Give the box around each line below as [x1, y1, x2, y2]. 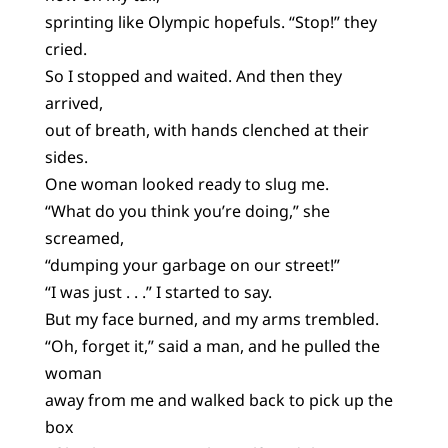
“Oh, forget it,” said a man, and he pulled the [44, 334, 380, 357]
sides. [44, 145, 88, 168]
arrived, [44, 91, 103, 114]
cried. [44, 37, 87, 60]
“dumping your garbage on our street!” [44, 253, 340, 276]
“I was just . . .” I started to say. [44, 280, 272, 303]
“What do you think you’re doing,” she [44, 199, 330, 222]
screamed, [44, 226, 124, 249]
